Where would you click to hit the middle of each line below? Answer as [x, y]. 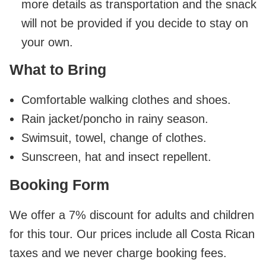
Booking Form [59, 184]
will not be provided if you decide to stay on [135, 23]
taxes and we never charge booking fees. [118, 253]
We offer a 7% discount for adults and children [132, 215]
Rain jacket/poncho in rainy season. [115, 118]
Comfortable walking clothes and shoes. [126, 99]
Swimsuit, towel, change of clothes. [114, 137]
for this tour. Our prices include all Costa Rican [132, 234]
